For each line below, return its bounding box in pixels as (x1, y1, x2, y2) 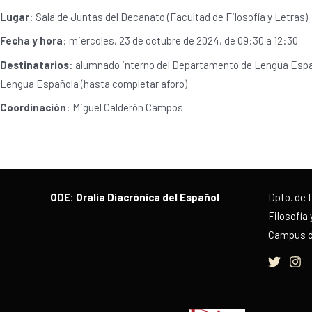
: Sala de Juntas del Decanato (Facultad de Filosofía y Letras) (29, 10, 308, 23)
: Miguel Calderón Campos (66, 101, 183, 114)
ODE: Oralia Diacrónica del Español (50, 190, 219, 203)
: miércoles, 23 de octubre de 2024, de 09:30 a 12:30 (63, 34, 298, 47)
